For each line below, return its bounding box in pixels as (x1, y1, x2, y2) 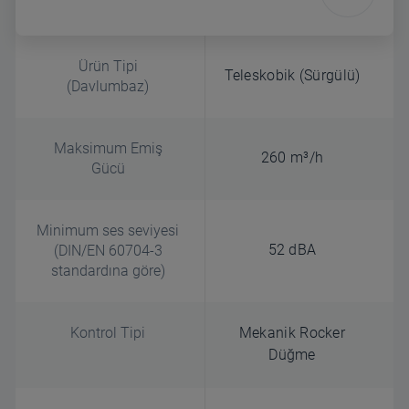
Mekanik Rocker (238, 323, 346, 341)
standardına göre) (50, 261, 165, 279)
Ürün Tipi (78, 57, 138, 75)
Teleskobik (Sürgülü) (224, 66, 361, 84)
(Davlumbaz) (67, 77, 149, 95)
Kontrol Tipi (70, 323, 145, 341)
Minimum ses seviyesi (37, 221, 179, 239)
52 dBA (267, 240, 317, 258)
